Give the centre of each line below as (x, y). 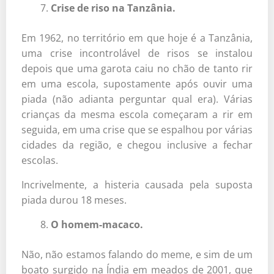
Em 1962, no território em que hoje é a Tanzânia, (137, 38)
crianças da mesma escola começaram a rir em (137, 114)
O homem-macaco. (97, 224)
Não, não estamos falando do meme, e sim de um (137, 254)
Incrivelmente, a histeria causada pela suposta (137, 184)
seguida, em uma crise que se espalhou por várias (137, 129)
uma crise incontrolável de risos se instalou (137, 53)
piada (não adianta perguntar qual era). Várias (137, 99)
